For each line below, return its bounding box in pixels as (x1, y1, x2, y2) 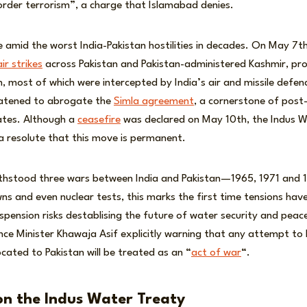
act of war (191, 247, 241, 259)
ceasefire (77, 114, 121, 126)
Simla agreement (114, 96, 194, 108)
